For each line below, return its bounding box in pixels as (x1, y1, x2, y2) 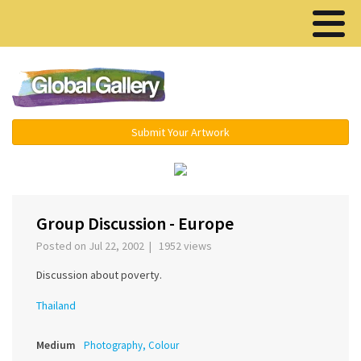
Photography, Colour (84, 338, 179, 353)
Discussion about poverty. (36, 268, 162, 283)
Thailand (36, 298, 76, 313)
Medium (36, 338, 76, 353)
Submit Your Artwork (131, 125, 230, 139)
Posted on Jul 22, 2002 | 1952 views (36, 239, 217, 254)
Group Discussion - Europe (36, 212, 234, 235)
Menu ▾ (251, 80, 297, 98)
